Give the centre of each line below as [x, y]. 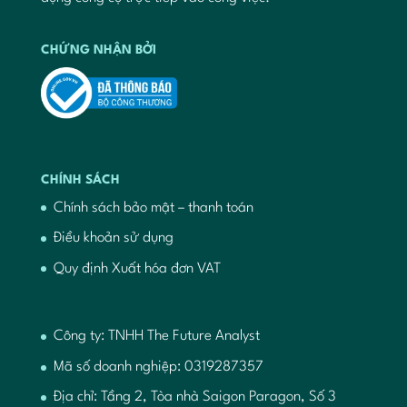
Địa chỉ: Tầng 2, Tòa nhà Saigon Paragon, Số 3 [194, 397]
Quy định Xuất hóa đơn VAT [137, 268]
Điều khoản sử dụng [113, 238]
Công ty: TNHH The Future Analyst [156, 337]
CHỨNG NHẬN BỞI [98, 50]
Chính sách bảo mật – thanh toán [153, 208]
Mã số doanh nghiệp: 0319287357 [158, 367]
